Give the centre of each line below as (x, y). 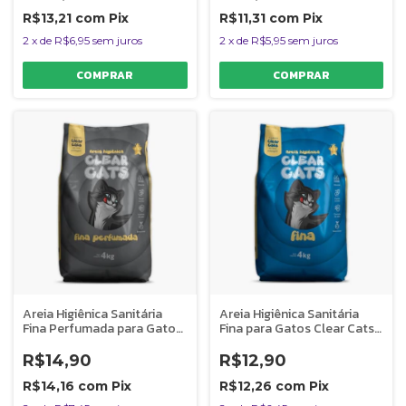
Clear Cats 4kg (65, 343)
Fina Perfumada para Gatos (102, 328)
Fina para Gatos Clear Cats (296, 328)
